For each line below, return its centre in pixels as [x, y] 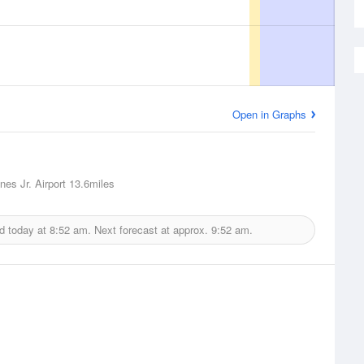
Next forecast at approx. [151, 230]
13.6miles [90, 183]
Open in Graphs [269, 114]
